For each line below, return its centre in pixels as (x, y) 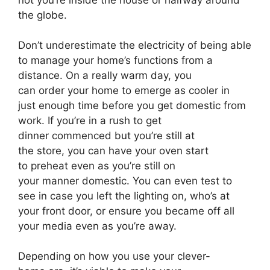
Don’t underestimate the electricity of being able (135, 46)
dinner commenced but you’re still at (106, 136)
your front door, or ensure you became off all (126, 211)
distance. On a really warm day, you (105, 76)
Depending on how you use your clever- (114, 256)
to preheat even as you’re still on (97, 166)
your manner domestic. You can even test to (125, 181)
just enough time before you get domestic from (132, 106)
